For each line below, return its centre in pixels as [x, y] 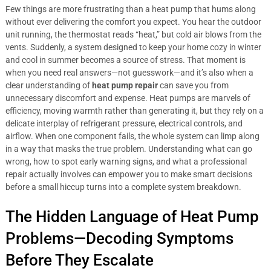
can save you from [193, 85]
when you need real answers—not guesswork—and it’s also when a [129, 73]
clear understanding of [48, 85]
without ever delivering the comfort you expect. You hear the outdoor [133, 22]
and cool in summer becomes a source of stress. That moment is [125, 60]
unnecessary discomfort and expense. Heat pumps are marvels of [128, 98]
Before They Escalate [79, 260]
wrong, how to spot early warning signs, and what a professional [126, 162]
